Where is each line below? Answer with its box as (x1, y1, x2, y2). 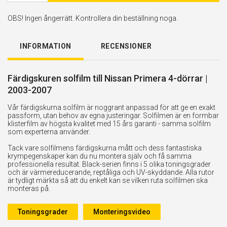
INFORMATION (20, 42, 71, 50)
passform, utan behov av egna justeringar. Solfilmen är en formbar (8, 111, 219, 120)
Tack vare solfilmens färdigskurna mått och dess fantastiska (8, 143, 202, 152)
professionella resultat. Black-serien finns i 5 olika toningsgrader (8, 160, 211, 168)
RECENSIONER (100, 42, 152, 50)
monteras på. (8, 184, 50, 193)
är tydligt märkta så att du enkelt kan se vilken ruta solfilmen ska (8, 176, 208, 184)
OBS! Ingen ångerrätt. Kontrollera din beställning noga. (8, 14, 178, 22)
